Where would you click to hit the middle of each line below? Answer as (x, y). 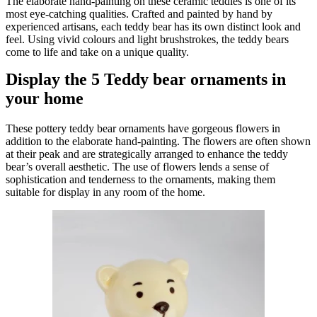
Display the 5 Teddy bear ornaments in (146, 79)
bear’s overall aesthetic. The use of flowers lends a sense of (137, 166)
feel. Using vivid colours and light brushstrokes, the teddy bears (147, 39)
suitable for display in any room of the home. (105, 192)
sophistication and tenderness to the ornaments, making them (140, 179)
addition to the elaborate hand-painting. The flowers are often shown (158, 141)
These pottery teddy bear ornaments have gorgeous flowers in (143, 128)
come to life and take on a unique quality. (97, 52)
